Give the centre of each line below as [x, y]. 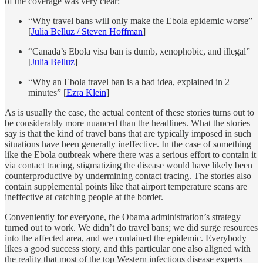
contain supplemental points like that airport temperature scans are [126, 187]
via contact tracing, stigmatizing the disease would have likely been [129, 166]
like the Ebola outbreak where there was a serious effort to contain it [130, 155]
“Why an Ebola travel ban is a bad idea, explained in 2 [129, 82]
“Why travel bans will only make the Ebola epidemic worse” [140, 21]
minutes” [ [47, 93]
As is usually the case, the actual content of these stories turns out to [129, 113]
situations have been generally [60, 144]
